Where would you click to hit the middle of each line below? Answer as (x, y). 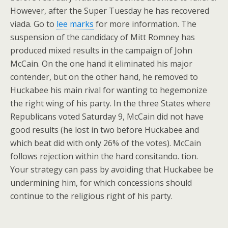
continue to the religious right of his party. (91, 196)
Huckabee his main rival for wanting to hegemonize (109, 90)
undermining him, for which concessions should (101, 183)
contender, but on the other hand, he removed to (104, 77)
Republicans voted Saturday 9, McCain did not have (107, 117)
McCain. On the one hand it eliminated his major (101, 64)
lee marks (75, 24)
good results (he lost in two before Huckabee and (105, 130)
